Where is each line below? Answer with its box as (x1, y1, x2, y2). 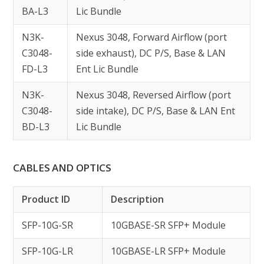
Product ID (22, 193, 71, 206)
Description (111, 193, 164, 206)
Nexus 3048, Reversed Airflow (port (76, 88, 232, 101)
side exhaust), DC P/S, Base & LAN (76, 47, 226, 60)
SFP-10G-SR (22, 219, 74, 232)
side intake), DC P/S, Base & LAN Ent (76, 104, 236, 117)
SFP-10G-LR (22, 245, 74, 258)
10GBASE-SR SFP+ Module (111, 219, 226, 232)
